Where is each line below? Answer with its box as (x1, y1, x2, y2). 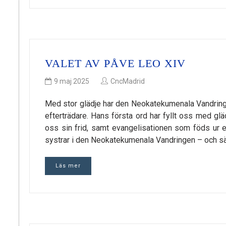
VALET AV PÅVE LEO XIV (45, 57, 186, 70)
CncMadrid (110, 77, 145, 85)
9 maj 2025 (54, 77, 89, 85)
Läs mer (55, 162, 81, 169)
